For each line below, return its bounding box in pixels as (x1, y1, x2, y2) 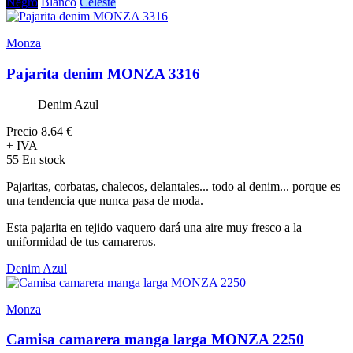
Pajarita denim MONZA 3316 (6, 65, 200, 83)
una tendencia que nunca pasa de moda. (6, 193, 203, 207)
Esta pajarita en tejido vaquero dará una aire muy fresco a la (6, 220, 302, 234)
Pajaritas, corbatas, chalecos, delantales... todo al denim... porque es (6, 179, 340, 193)
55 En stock (6, 152, 65, 166)
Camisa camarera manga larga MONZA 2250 (6, 331, 304, 348)
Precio (6, 124, 38, 138)
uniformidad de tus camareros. (6, 234, 156, 248)
